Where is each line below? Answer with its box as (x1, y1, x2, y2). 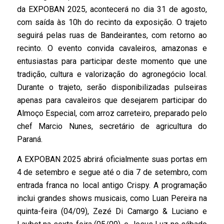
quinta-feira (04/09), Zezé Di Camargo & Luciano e (16, 206, 207, 216)
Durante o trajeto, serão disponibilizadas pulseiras (16, 82, 207, 92)
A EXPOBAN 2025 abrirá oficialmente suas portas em (16, 154, 207, 164)
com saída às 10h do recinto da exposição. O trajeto (16, 17, 207, 27)
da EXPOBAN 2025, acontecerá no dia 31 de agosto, (16, 4, 207, 14)
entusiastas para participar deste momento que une (16, 56, 207, 66)
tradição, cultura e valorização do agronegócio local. (16, 69, 207, 79)
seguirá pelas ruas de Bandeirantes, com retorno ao (16, 30, 207, 40)
